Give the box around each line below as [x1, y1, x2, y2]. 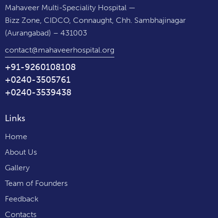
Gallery [5, 163, 30, 172]
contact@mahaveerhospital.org [5, 45, 114, 55]
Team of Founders [5, 178, 68, 188]
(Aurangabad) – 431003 [5, 28, 87, 37]
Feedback [5, 194, 38, 203]
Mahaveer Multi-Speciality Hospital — [5, 2, 136, 12]
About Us [5, 147, 37, 157]
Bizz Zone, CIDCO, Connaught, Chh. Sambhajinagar [5, 15, 186, 25]
